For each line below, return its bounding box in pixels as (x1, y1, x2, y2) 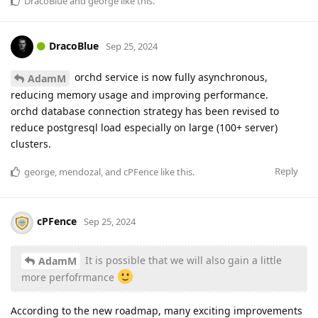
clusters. (11, 136, 51, 150)
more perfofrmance (21, 270, 117, 285)
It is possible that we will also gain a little (82, 253, 282, 267)
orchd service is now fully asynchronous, (72, 70, 268, 84)
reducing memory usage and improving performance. (11, 87, 268, 102)
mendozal (59, 165, 101, 178)
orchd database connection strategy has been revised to (11, 104, 279, 118)
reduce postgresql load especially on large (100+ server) (11, 120, 278, 134)
